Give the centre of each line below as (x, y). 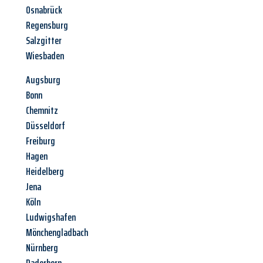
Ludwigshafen (51, 218)
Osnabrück (44, 10)
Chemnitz (42, 111)
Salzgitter (44, 41)
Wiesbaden (45, 56)
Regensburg (47, 26)
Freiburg (41, 141)
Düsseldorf (45, 126)
